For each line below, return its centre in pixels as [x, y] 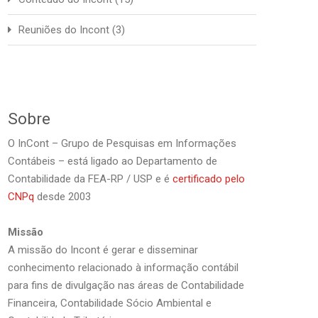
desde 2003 [62, 197]
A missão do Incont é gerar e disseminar [103, 250]
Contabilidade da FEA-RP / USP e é [90, 179]
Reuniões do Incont [64, 30]
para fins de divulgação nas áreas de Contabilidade [126, 285]
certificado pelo [209, 179]
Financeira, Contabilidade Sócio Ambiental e [110, 303]
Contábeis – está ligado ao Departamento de [113, 161]
